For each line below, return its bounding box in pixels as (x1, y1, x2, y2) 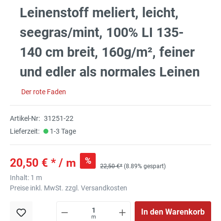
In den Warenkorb (141, 207, 205, 217)
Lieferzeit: (10, 127, 39, 136)
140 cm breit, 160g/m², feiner (20, 44, 195, 61)
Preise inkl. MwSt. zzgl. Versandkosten (10, 184, 127, 192)
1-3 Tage (48, 127, 76, 136)
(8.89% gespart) (124, 163, 166, 170)
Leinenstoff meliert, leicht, (20, 5, 179, 21)
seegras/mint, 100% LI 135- (20, 25, 184, 41)
